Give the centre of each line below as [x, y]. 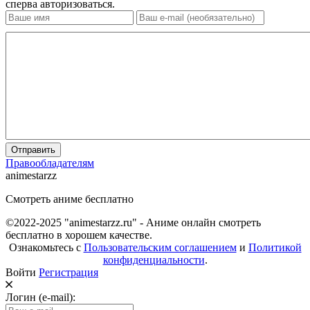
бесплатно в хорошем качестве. [79, 235]
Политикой [275, 247]
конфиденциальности [154, 259]
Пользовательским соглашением [160, 247]
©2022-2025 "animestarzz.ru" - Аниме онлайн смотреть [133, 222]
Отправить [33, 149]
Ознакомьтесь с [46, 247]
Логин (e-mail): [40, 297]
